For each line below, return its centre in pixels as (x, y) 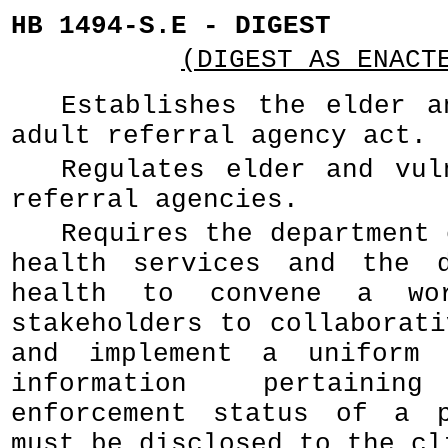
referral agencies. (155, 200)
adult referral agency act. (219, 136)
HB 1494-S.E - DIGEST (171, 26)
